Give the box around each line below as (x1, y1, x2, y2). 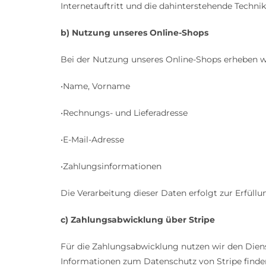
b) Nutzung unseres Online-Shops (61, 27, 208, 39)
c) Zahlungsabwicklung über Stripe (61, 214, 215, 226)
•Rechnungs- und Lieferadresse (61, 107, 188, 119)
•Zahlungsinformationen (61, 161, 161, 172)
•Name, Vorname (61, 81, 130, 92)
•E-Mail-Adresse (61, 134, 124, 145)
